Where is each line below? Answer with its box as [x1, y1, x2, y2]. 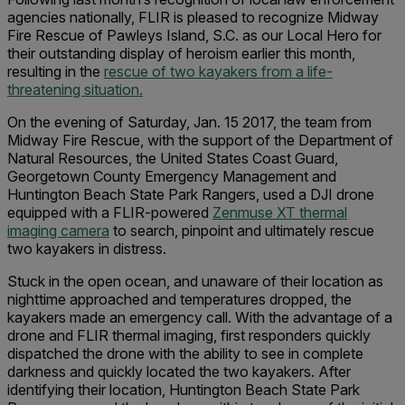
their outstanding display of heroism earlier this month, [7, 44, 355, 62]
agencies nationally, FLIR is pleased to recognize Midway [7, 8, 379, 26]
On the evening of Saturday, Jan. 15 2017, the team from [7, 113, 372, 131]
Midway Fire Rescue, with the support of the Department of [7, 131, 393, 149]
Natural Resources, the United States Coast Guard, [7, 149, 338, 167]
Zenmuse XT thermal [212, 203, 347, 221]
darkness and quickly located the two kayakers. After [7, 363, 351, 381]
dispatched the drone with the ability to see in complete [7, 344, 363, 363]
